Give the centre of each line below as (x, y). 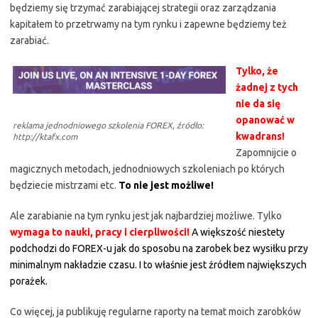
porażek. (29, 281)
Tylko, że (257, 71)
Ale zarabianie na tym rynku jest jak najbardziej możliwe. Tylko (146, 216)
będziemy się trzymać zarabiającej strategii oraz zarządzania (143, 8)
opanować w (265, 120)
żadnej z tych (267, 87)
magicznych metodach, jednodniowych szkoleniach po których (147, 169)
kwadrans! (260, 136)
